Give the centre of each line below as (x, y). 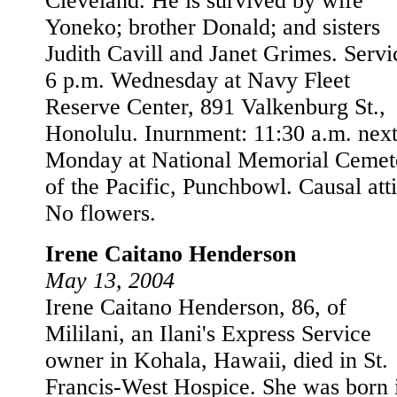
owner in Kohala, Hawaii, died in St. (217, 360)
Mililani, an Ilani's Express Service (208, 334)
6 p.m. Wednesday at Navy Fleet (198, 80)
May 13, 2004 (110, 280)
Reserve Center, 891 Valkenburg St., (215, 107)
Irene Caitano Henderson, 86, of (196, 307)
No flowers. (101, 213)
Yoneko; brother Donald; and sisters (213, 27)
